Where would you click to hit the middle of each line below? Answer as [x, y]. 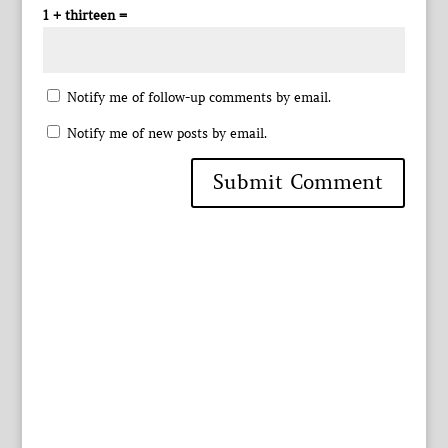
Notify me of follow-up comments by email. [198, 97]
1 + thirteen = [84, 15]
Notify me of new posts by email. [166, 133]
